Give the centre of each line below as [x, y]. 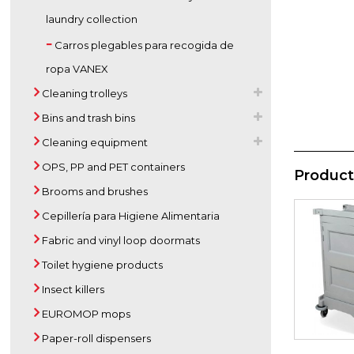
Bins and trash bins [88, 118]
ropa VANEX [77, 69]
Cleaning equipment [94, 142]
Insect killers [72, 289]
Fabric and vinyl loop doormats [120, 240]
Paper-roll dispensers [96, 338]
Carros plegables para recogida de [143, 45]
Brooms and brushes [94, 191]
